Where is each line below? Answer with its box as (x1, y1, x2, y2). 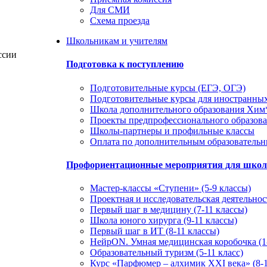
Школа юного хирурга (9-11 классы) (90, 215, 237, 226)
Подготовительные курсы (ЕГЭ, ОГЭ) (90, 82, 246, 93)
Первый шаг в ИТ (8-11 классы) (90, 226, 219, 237)
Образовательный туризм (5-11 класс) (90, 247, 243, 258)
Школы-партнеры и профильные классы (90, 125, 254, 136)
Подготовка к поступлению (66, 59, 184, 70)
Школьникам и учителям (66, 36, 167, 46)
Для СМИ (90, 5, 130, 15)
